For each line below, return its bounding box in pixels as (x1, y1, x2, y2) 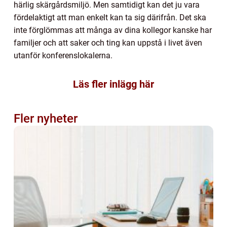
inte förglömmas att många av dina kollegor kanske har (14, 25, 212, 35)
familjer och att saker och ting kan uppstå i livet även (14, 37, 202, 48)
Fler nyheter (14, 111, 78, 126)
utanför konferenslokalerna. (14, 50, 112, 60)
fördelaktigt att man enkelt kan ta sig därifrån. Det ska (14, 12, 206, 22)
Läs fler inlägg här (73, 78, 154, 90)
